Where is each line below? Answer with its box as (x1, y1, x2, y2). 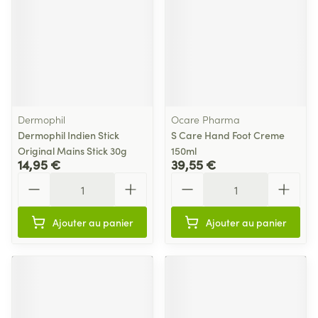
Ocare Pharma (171, 112, 240, 126)
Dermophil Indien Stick (18, 128, 119, 142)
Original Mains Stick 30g (18, 143, 127, 158)
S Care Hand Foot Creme (171, 128, 285, 142)
